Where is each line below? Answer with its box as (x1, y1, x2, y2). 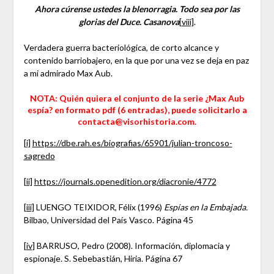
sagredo (23, 150, 55, 161)
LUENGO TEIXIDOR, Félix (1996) (34, 202, 164, 213)
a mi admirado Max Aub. (23, 68, 113, 79)
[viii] (179, 17, 194, 28)
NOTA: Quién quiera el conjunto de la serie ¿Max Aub (30, 93, 244, 104)
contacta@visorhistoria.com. (78, 116, 196, 127)
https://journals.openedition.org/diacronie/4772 (34, 176, 217, 187)
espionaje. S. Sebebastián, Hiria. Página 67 (23, 253, 182, 264)
